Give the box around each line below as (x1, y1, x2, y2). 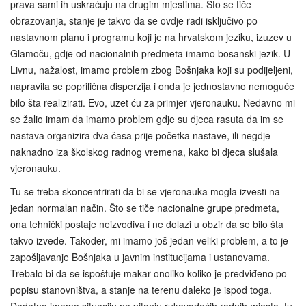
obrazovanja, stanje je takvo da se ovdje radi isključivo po (10, 14, 258, 28)
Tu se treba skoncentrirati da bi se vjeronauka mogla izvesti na (10, 184, 280, 199)
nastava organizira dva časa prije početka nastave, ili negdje (10, 128, 270, 143)
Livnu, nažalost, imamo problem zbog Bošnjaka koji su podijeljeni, (10, 63, 293, 77)
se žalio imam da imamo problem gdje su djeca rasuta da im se (10, 112, 283, 126)
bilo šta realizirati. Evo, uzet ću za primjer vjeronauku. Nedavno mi (10, 96, 295, 110)
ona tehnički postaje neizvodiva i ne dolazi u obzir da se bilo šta (10, 217, 283, 232)
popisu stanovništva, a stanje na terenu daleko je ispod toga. (10, 283, 272, 297)
